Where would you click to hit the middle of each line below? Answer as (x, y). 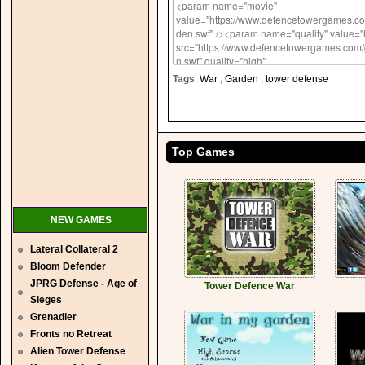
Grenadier (53, 317)
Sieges (46, 300)
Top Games (203, 152)
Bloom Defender (68, 266)
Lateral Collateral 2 (74, 249)
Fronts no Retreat (71, 334)
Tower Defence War (250, 286)
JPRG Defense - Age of (84, 284)
